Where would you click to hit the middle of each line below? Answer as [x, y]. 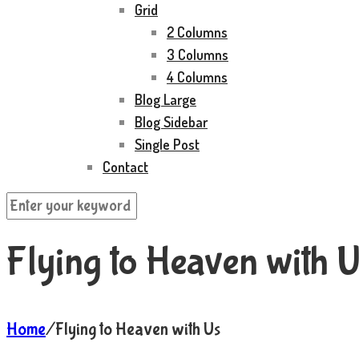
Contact [125, 167]
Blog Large [165, 99]
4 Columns [197, 77]
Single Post [167, 144]
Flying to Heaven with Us [138, 329]
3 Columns [198, 54]
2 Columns [197, 32]
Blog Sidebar [171, 122]
